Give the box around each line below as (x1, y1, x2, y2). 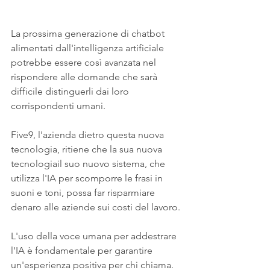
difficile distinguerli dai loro (11, 86, 131, 98)
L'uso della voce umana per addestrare (11, 230, 179, 242)
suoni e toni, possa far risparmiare (11, 187, 157, 199)
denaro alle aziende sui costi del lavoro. (11, 201, 180, 213)
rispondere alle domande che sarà (11, 71, 160, 83)
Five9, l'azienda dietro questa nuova (11, 129, 166, 141)
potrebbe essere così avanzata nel (11, 57, 159, 69)
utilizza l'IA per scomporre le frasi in (11, 172, 165, 184)
